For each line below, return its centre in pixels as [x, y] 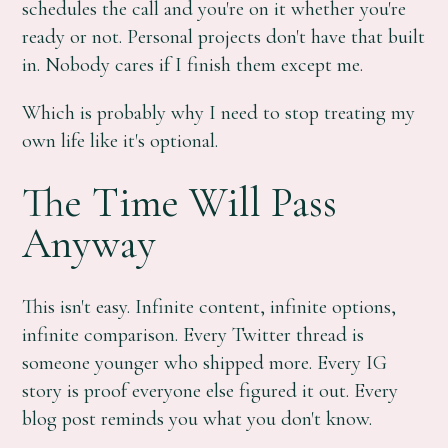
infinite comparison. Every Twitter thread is [193, 334]
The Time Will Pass [180, 203]
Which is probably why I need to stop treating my [219, 113]
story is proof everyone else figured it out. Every [210, 390]
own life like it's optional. [120, 141]
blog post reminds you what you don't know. [197, 418]
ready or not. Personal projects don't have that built [224, 36]
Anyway [89, 244]
